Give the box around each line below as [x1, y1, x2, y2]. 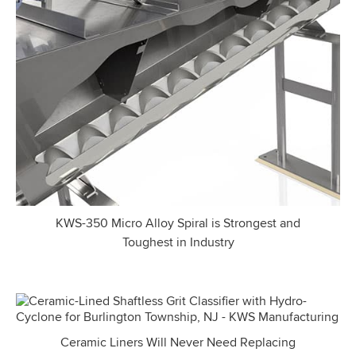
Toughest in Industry [122, 232, 234, 251]
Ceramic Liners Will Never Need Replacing [60, 332, 296, 351]
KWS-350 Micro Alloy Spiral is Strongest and [56, 213, 300, 232]
